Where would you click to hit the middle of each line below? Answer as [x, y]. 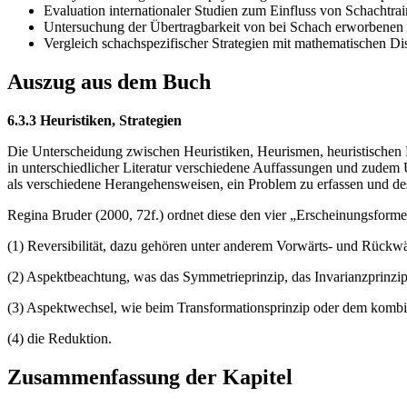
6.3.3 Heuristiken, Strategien [94, 120]
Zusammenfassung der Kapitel [150, 377]
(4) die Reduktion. [60, 338]
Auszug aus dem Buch [109, 81]
